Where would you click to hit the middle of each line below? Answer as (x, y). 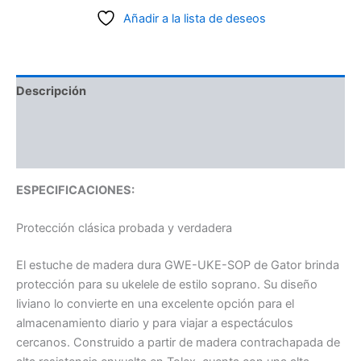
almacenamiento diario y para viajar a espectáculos (155, 323)
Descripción (51, 91)
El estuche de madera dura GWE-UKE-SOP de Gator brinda (178, 265)
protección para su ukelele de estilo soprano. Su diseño (167, 284)
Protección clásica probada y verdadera (124, 228)
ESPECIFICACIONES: (75, 190)
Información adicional (78, 122)
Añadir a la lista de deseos (194, 19)
